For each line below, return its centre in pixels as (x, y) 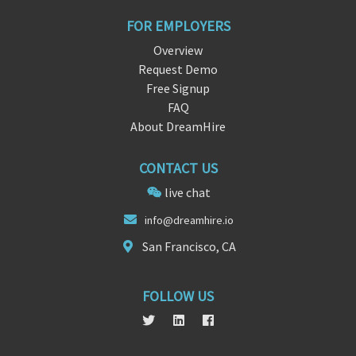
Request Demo (178, 70)
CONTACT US (178, 168)
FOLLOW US (178, 296)
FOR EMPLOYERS (178, 26)
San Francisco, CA (189, 247)
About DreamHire (178, 127)
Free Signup (178, 89)
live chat (187, 193)
